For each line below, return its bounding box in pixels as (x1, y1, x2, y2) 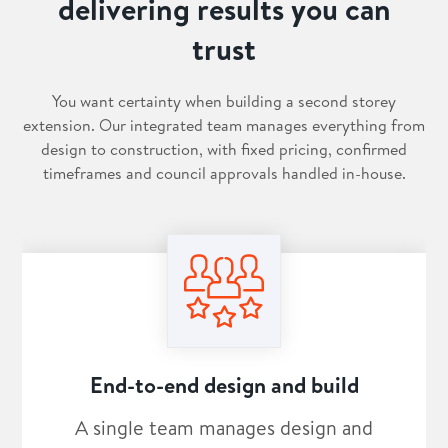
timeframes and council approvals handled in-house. (42, 162, 406, 184)
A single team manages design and (75, 414, 373, 442)
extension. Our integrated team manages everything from (23, 114, 425, 136)
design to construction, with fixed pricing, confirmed (41, 138, 407, 160)
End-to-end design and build (89, 370, 359, 401)
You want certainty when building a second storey (52, 90, 396, 112)
